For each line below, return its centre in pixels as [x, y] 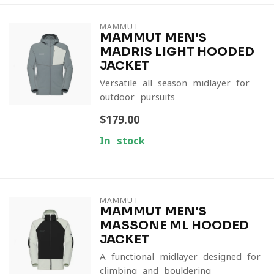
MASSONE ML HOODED [174, 225]
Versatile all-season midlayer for [174, 83]
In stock [122, 141]
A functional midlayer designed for [180, 257]
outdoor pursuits [137, 97]
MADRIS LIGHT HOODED [177, 52]
